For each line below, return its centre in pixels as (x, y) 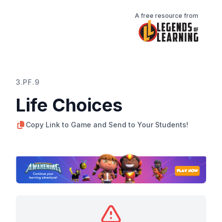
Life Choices (69, 105)
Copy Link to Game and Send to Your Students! (107, 124)
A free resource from (166, 16)
